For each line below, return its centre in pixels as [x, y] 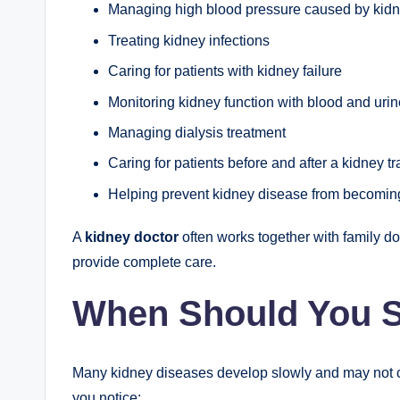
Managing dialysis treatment [197, 132]
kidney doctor [132, 237]
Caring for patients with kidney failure [225, 71]
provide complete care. [144, 262]
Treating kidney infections [189, 40]
